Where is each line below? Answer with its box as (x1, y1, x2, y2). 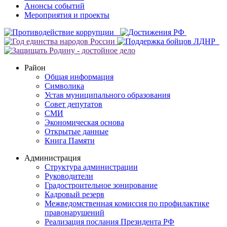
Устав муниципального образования (45, 90, 170, 99)
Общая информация (45, 72, 113, 81)
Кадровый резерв (45, 190, 104, 199)
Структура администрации (45, 162, 138, 171)
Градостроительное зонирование (45, 180, 158, 190)
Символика (45, 81, 84, 90)
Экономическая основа (45, 118, 124, 127)
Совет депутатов (45, 99, 102, 108)
